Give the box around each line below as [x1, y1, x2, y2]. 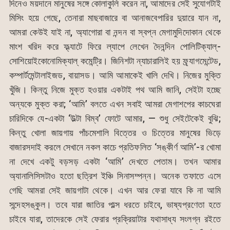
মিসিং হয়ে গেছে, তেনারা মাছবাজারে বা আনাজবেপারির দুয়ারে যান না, [9, 12, 221, 24]
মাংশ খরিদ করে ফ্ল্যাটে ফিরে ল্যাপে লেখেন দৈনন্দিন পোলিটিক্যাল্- [9, 41, 221, 52]
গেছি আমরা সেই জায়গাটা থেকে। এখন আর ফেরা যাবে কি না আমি [9, 185, 221, 196]
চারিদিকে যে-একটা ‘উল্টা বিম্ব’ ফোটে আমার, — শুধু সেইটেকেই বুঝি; [9, 113, 221, 124]
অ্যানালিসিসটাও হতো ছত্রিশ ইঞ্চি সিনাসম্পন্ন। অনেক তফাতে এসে [9, 170, 221, 182]
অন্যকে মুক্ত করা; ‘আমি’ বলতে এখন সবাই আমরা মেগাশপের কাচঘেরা [9, 99, 221, 110]
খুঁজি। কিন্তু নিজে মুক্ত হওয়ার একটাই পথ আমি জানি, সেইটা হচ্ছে [9, 84, 221, 95]
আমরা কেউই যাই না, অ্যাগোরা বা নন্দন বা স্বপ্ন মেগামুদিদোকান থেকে [9, 27, 221, 38]
